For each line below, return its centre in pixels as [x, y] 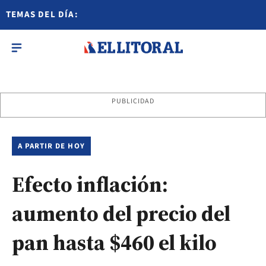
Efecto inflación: [90, 184]
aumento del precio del [121, 213]
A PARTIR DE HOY [51, 146]
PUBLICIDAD [133, 101]
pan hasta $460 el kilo [114, 243]
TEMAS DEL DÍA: [42, 15]
